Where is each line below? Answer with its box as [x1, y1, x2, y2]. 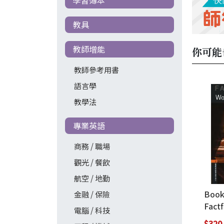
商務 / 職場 [73, 140, 110, 151]
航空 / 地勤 [73, 172, 110, 183]
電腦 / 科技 [73, 204, 110, 215]
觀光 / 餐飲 [73, 156, 110, 167]
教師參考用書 [73, 63, 119, 75]
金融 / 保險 [73, 188, 110, 199]
